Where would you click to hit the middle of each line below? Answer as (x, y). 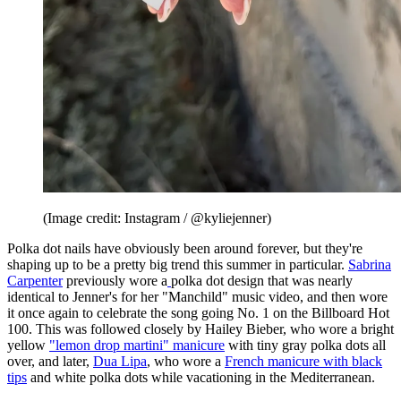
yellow (28, 345)
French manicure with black (303, 361)
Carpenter (35, 280)
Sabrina (370, 264)
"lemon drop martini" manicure (137, 345)
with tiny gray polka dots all (305, 345)
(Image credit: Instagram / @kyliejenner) (157, 218)
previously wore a (115, 280)
